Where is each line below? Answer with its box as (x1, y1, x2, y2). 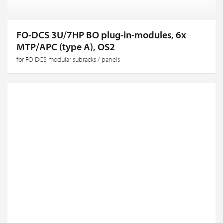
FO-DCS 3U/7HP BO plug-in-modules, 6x (16, 28, 186, 41)
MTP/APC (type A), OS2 (16, 40, 115, 53)
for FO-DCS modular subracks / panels (16, 54, 120, 64)
